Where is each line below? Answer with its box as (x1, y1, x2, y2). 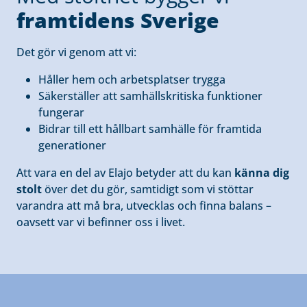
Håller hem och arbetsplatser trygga (38, 72, 225, 87)
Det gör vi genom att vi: (16, 45, 136, 60)
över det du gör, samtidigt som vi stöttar (42, 182, 254, 197)
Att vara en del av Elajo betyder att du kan (16, 165, 234, 180)
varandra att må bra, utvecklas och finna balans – (16, 198, 271, 213)
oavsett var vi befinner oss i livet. (16, 214, 185, 230)
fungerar (38, 105, 84, 120)
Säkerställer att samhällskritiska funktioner (38, 88, 262, 103)
